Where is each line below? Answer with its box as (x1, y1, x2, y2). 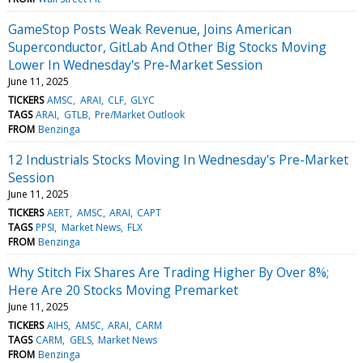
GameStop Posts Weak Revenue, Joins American (8, 19, 292, 38)
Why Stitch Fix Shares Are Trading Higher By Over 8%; (8, 263, 329, 281)
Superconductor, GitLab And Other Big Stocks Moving (8, 37, 327, 56)
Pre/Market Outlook (94, 107, 185, 122)
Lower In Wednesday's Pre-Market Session (8, 55, 263, 74)
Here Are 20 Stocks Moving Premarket (8, 280, 238, 299)
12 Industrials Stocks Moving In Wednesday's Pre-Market (8, 150, 348, 169)
